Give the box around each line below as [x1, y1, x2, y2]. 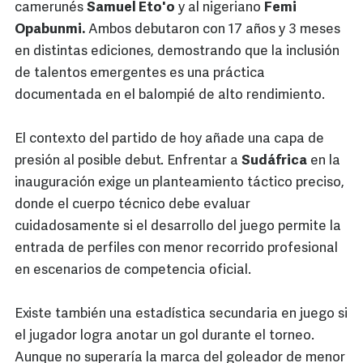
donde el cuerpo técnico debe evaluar [15, 198, 250, 212]
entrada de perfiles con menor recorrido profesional [15, 241, 338, 256]
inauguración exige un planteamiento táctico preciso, [15, 176, 344, 190]
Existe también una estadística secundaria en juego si [15, 307, 348, 322]
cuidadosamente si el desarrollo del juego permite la [15, 220, 341, 234]
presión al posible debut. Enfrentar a [15, 154, 241, 169]
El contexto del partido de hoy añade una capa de [15, 132, 324, 147]
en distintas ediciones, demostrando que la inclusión [15, 45, 340, 59]
